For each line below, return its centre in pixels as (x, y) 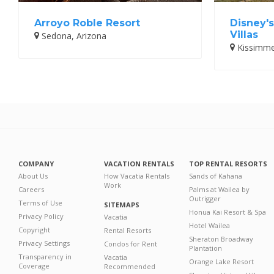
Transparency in (45, 257)
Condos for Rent (131, 244)
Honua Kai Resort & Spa (228, 212)
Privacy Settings (44, 243)
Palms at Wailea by (220, 189)
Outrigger (205, 198)
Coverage (34, 266)
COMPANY (36, 164)
